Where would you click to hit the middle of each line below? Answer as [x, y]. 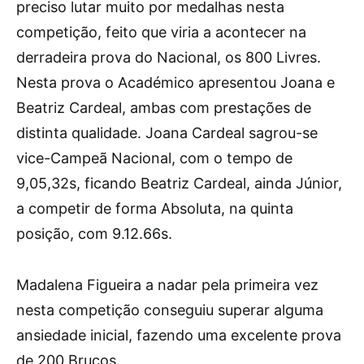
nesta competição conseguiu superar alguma [170, 310]
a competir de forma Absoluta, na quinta [155, 209]
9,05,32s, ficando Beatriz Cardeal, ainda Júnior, [179, 184]
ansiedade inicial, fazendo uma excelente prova [179, 336]
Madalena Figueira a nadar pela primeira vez [167, 285]
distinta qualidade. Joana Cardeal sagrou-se [167, 133]
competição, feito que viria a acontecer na [161, 32]
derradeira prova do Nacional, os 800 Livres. [169, 58]
